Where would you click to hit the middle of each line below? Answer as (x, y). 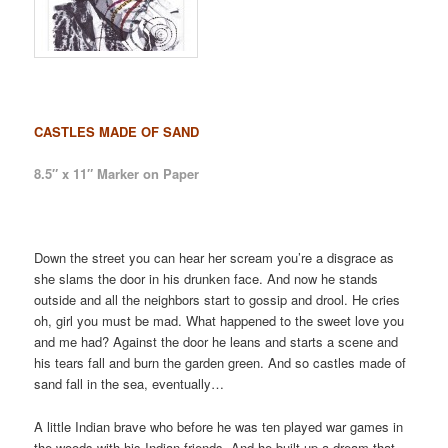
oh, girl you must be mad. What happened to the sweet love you (219, 321)
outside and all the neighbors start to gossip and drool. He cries (217, 300)
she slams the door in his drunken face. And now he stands (206, 279)
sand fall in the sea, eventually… (129, 384)
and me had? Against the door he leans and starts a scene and (216, 342)
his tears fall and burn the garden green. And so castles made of (220, 363)
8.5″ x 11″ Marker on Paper (117, 174)
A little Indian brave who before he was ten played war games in (219, 426)
